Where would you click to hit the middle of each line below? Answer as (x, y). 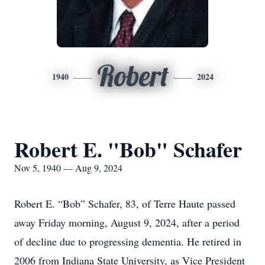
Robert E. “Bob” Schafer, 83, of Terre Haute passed (125, 203)
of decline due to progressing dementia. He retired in (128, 241)
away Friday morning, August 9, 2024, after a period (127, 222)
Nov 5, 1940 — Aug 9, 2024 (68, 168)
